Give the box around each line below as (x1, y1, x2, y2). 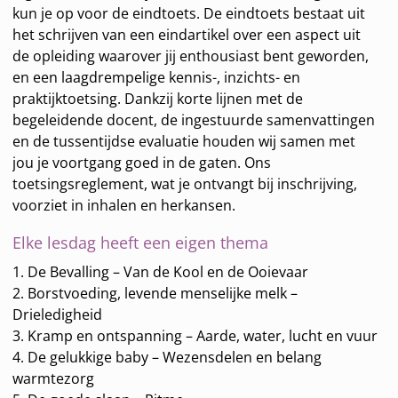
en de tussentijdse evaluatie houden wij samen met (12, 131, 356, 152)
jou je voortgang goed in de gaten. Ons (12, 153, 272, 173)
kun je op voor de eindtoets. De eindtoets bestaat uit (12, 4, 366, 24)
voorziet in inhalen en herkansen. (12, 195, 236, 216)
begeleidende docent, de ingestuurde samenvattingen (12, 110, 376, 131)
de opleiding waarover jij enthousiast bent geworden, (12, 46, 370, 67)
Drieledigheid (12, 305, 103, 325)
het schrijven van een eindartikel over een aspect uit (12, 25, 362, 45)
